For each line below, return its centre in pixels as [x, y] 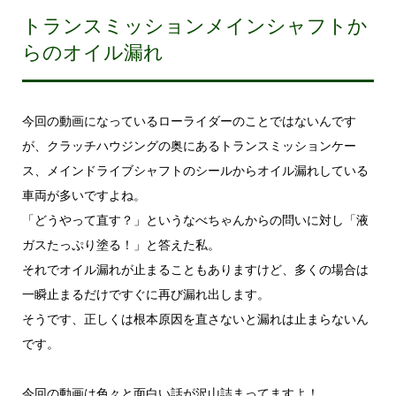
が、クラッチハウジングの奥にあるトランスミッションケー [189, 145]
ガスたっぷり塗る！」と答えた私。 [121, 244]
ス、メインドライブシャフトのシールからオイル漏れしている [195, 170]
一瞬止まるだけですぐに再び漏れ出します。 [145, 294]
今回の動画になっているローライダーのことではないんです [189, 121]
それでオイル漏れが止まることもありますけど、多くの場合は [195, 269]
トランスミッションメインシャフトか [194, 26]
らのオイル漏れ [92, 52]
